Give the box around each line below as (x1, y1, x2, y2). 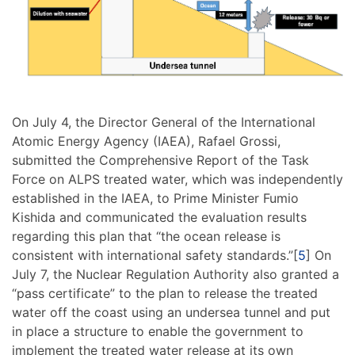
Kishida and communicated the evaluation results (12, 208, 307, 225)
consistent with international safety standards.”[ (12, 246, 298, 263)
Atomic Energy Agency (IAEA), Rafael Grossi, (12, 132, 281, 149)
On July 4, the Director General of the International (12, 113, 315, 130)
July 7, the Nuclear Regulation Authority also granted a (12, 265, 339, 282)
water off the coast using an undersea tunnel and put (12, 303, 330, 320)
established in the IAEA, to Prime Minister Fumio (12, 189, 299, 206)
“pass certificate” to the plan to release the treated (12, 284, 318, 301)
